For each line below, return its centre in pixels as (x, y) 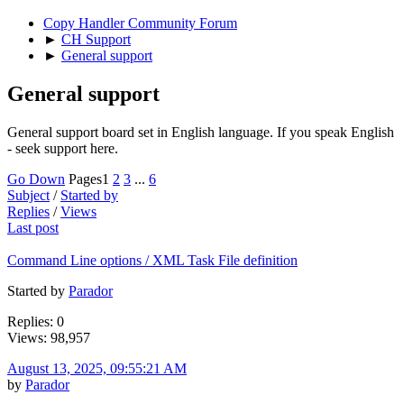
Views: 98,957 (49, 337)
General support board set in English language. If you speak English (201, 132)
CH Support (96, 39)
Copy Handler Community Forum (140, 23)
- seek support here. (63, 148)
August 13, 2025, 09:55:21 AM (97, 368)
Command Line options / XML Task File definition (152, 260)
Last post (33, 227)
